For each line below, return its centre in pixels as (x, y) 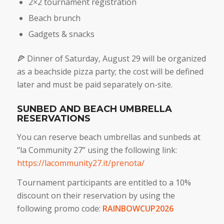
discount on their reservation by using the (96, 196)
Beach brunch (54, 18)
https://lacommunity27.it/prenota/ (80, 163)
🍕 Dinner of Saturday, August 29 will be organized (111, 59)
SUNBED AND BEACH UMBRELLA (94, 109)
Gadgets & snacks (61, 34)
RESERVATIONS (53, 119)
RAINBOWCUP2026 (138, 209)
